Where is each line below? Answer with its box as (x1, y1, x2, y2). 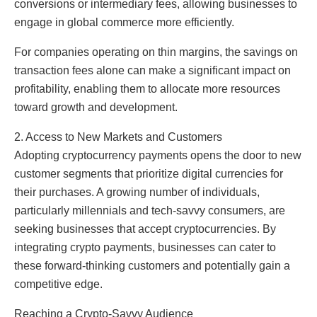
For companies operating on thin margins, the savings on (14, 45, 298, 58)
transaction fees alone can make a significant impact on (14, 64, 291, 76)
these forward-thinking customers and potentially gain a (14, 259, 290, 272)
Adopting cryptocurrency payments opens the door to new (14, 149, 301, 161)
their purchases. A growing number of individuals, (14, 185, 260, 198)
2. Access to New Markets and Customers (14, 130, 222, 143)
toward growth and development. (14, 100, 178, 113)
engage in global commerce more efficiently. (14, 16, 234, 28)
